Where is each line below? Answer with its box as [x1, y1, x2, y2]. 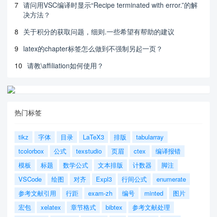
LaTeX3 [83, 132, 104, 141]
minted [144, 188, 163, 198]
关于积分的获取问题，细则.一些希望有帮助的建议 [23, 26, 174, 36]
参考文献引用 [18, 188, 56, 198]
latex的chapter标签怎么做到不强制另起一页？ [23, 43, 163, 53]
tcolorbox [18, 146, 44, 155]
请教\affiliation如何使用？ [27, 60, 104, 70]
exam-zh [88, 188, 112, 198]
